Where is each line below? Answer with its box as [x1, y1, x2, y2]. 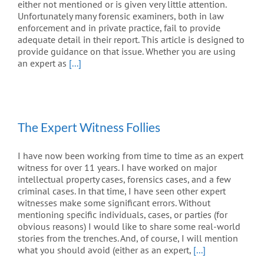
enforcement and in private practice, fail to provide [18, 22, 220, 34]
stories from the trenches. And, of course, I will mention [18, 232, 238, 245]
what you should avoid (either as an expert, [18, 244, 193, 256]
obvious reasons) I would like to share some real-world [18, 220, 240, 233]
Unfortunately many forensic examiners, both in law [18, 10, 224, 22]
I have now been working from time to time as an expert [18, 150, 243, 162]
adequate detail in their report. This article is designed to [18, 34, 245, 46]
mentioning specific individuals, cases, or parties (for [18, 209, 227, 221]
